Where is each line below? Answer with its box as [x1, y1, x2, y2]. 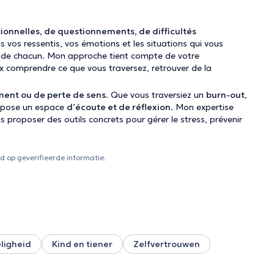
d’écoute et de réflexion [67, 102, 171, 113]
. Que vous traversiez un [106, 89, 206, 100]
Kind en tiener [52, 239, 113, 250]
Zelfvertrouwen [133, 239, 200, 250]
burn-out [206, 89, 245, 100]
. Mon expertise [171, 102, 234, 113]
